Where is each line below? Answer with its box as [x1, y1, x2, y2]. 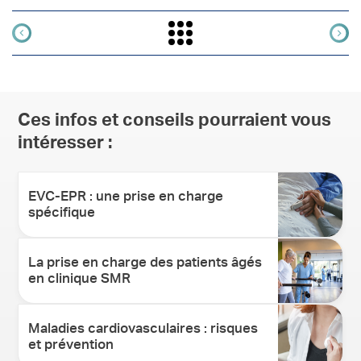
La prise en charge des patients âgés [28, 255, 263, 269]
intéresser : [18, 133, 113, 151]
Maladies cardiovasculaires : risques [28, 321, 259, 335]
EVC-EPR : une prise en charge [28, 189, 224, 203]
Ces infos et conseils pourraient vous [18, 110, 332, 129]
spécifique [28, 205, 96, 219]
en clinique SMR [28, 271, 131, 285]
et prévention [28, 337, 114, 351]
